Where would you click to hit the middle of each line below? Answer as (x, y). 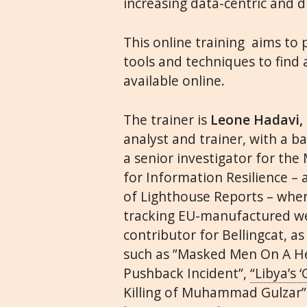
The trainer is (167, 120)
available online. (176, 81)
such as (148, 254)
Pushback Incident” (184, 273)
